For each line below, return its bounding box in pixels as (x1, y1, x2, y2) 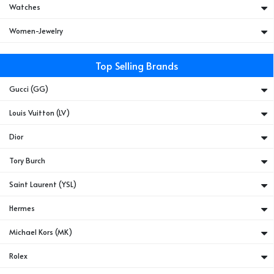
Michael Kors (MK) (9, 227, 73, 237)
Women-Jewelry (9, 26, 64, 35)
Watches (9, 2, 41, 12)
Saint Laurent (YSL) (9, 179, 77, 189)
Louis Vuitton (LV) (9, 108, 70, 117)
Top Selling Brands (95, 59, 178, 72)
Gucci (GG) (9, 84, 49, 94)
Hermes (9, 203, 35, 213)
